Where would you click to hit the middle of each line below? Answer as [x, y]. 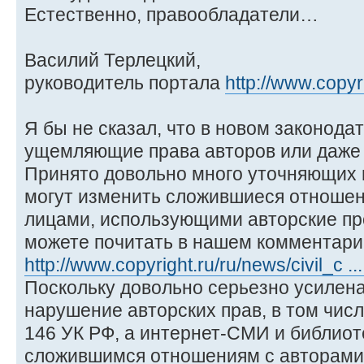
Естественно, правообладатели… [171, 15]
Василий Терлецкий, [113, 61]
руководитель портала [125, 83]
